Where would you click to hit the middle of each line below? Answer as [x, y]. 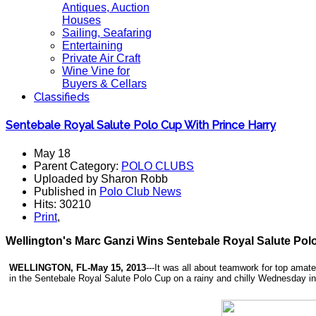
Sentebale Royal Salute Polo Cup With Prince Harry [141, 126]
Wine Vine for [96, 71]
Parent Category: [78, 166]
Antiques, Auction [106, 7]
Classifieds [62, 97]
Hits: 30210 [62, 204]
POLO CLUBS [158, 166]
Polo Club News [140, 191]
